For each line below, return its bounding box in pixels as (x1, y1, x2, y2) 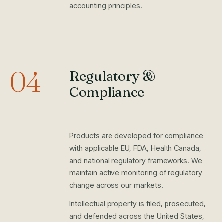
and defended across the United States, (69, 211, 204, 221)
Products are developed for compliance (69, 131, 203, 140)
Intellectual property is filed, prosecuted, (69, 199, 206, 208)
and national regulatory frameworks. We (69, 156, 202, 165)
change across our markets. (69, 180, 163, 190)
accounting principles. (69, 1, 142, 10)
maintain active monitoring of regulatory (69, 168, 202, 177)
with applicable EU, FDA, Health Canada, (69, 143, 201, 153)
